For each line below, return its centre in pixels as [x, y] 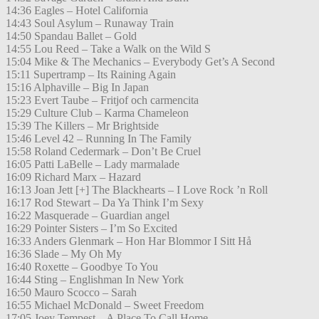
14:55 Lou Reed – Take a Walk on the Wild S [108, 49]
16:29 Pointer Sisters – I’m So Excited [91, 229]
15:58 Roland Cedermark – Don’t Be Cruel [103, 152]
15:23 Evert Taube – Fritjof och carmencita [102, 100]
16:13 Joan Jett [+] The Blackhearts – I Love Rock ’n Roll [137, 190]
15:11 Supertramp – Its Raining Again [91, 75]
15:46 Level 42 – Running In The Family [99, 139]
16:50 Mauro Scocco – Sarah [71, 293]
